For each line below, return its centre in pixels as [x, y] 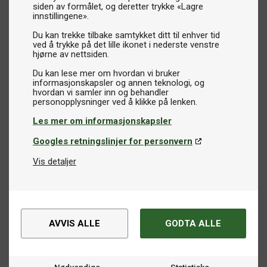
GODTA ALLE [193, 223]
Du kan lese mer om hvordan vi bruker [106, 73]
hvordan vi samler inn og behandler [101, 92]
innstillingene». [61, 16]
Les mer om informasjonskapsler [102, 121]
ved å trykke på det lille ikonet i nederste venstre [126, 45]
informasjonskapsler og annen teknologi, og [119, 83]
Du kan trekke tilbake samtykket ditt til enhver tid [126, 35]
